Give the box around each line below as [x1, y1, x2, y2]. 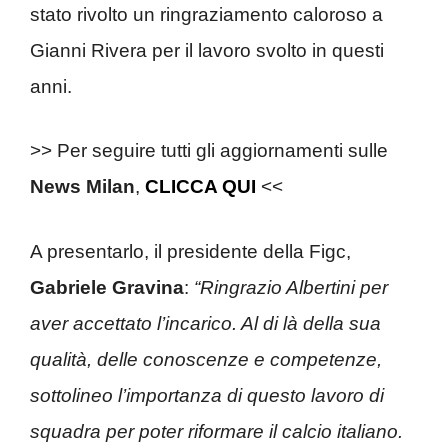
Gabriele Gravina [30, 276, 184, 298]
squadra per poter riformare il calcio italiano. [30, 420, 403, 442]
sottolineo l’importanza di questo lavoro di [30, 384, 384, 406]
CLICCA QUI [145, 176, 256, 198]
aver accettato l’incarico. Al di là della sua [30, 312, 381, 334]
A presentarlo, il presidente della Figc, [30, 240, 351, 262]
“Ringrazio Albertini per [194, 276, 388, 298]
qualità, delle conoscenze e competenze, [30, 348, 382, 370]
